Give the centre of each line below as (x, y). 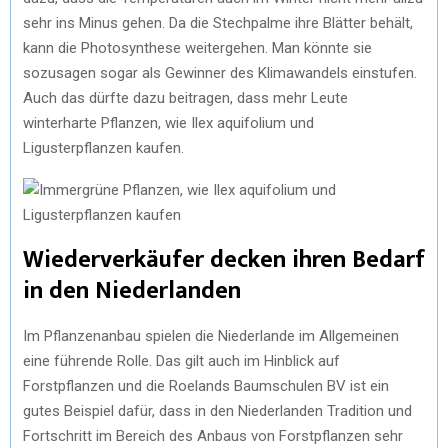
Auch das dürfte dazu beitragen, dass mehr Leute (185, 97)
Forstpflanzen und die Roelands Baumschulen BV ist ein (206, 385)
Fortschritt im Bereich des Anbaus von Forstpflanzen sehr (213, 435)
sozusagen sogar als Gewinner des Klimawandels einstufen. (220, 72)
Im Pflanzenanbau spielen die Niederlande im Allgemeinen (211, 335)
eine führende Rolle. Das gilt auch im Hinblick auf (181, 360)
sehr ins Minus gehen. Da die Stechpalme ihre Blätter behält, (218, 22)
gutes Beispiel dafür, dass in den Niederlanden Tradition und (217, 410)
